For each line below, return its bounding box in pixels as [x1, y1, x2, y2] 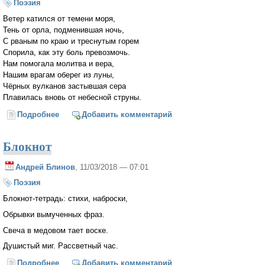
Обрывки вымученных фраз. [3, 209, 105, 219]
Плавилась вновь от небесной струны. [3, 93, 141, 102]
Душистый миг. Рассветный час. [3, 241, 118, 251]
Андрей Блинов [15, 162, 75, 172]
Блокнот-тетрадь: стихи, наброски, [3, 194, 128, 203]
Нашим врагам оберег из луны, [3, 70, 114, 80]
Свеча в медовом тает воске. [3, 225, 108, 235]
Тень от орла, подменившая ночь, [3, 25, 124, 35]
